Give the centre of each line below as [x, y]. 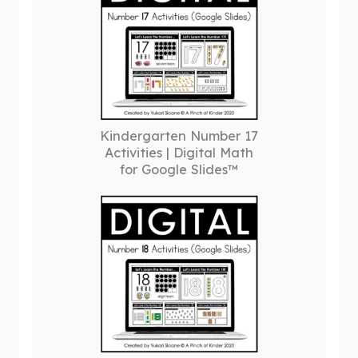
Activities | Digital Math [179, 153]
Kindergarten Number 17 [179, 136]
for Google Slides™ [179, 169]
